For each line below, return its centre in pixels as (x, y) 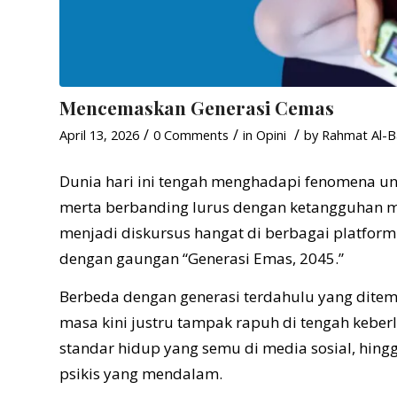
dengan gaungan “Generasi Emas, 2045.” (202, 258)
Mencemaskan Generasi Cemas (197, 108)
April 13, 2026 (99, 135)
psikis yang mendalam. (141, 374)
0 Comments (191, 135)
